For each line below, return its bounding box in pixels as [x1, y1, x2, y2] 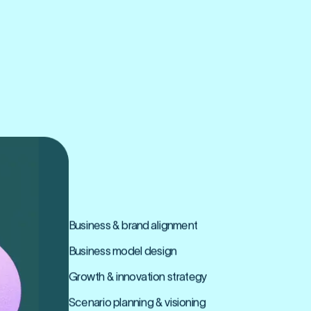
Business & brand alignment [68, 219, 198, 232]
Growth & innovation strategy [68, 270, 207, 283]
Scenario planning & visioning [68, 296, 206, 309]
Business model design [68, 244, 177, 258]
